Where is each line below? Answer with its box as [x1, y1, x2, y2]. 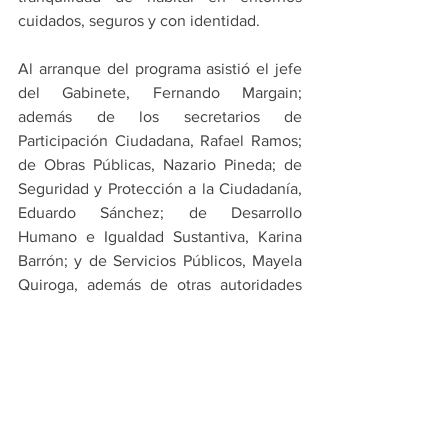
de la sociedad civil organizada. [18, 324, 236, 342]
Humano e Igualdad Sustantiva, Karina [18, 228, 302, 246]
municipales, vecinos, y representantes [18, 300, 302, 318]
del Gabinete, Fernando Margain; [18, 84, 302, 102]
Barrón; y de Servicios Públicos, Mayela [18, 252, 302, 270]
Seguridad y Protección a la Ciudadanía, [18, 180, 302, 198]
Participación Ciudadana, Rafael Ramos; [18, 132, 302, 150]
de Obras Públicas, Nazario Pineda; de [18, 156, 302, 174]
